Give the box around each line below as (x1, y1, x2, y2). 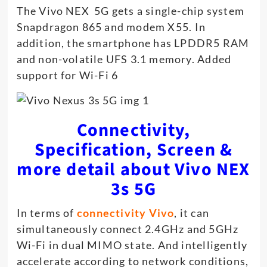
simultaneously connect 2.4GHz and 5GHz (16, 222, 239, 235)
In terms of (16, 206, 77, 219)
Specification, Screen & (34, 136, 233, 163)
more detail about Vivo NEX (17, 156, 250, 182)
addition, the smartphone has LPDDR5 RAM (16, 36, 250, 49)
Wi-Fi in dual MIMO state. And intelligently (16, 238, 248, 252)
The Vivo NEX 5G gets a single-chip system (16, 4, 244, 17)
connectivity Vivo (76, 206, 175, 219)
